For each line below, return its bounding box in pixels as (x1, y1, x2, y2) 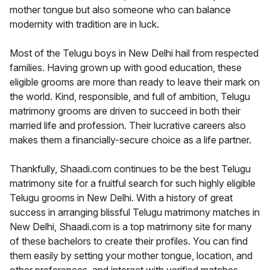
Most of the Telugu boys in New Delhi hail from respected (10, 46, 259, 59)
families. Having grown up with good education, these (10, 61, 242, 74)
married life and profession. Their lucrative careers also (10, 119, 246, 131)
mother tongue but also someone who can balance (10, 3, 231, 16)
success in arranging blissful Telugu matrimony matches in (10, 206, 260, 218)
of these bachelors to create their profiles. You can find (10, 234, 248, 247)
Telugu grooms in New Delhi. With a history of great (10, 191, 233, 204)
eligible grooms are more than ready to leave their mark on (10, 75, 260, 88)
